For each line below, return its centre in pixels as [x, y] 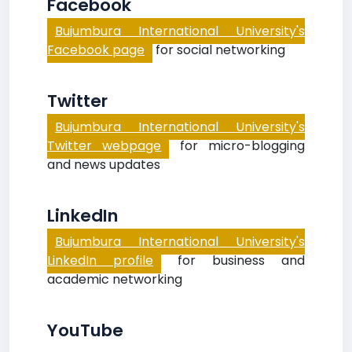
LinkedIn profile [100, 260]
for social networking [219, 50]
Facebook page [96, 50]
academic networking [115, 279]
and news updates [104, 165]
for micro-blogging [237, 146]
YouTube [85, 330]
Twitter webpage [104, 146]
